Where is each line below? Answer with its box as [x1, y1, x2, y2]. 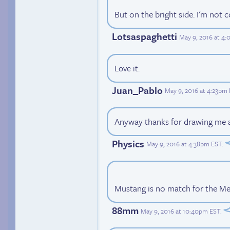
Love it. [114, 62, 140, 74]
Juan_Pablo [112, 83, 163, 97]
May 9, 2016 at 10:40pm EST [141, 205, 220, 216]
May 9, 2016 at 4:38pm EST [146, 139, 222, 149]
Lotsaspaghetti [112, 29, 177, 44]
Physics [112, 136, 144, 150]
